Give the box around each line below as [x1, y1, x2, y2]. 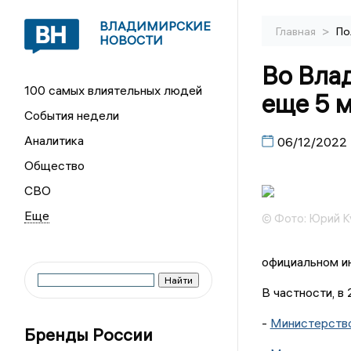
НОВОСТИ [100, 32, 164, 48]
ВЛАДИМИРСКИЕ [100, 18, 212, 34]
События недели [24, 107, 120, 123]
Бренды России [24, 324, 154, 346]
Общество [24, 157, 85, 173]
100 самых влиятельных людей [24, 82, 203, 98]
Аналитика [24, 132, 85, 148]
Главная [275, 24, 318, 38]
